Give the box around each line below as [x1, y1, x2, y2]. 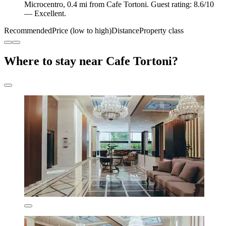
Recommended [4, 26, 52, 35]
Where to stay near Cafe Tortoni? [4, 54, 178, 68]
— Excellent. [24, 9, 66, 18]
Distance [111, 26, 139, 35]
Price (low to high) [52, 26, 111, 35]
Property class [139, 26, 184, 35]
